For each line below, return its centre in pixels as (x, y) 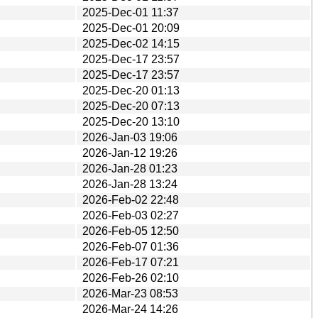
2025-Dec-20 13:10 (131, 121)
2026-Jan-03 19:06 (130, 137)
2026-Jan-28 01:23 (130, 168)
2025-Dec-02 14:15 (131, 43)
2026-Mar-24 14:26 (130, 309)
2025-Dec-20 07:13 (131, 106)
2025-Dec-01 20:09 (131, 28)
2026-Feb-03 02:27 (131, 215)
